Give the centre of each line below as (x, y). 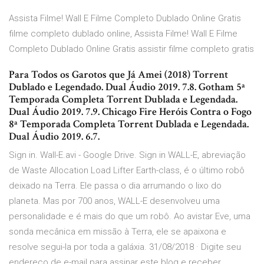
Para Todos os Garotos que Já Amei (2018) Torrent (118, 75)
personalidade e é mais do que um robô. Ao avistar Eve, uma (130, 217)
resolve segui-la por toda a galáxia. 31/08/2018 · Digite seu (125, 247)
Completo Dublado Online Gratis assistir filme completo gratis (131, 49)
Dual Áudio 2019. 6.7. (54, 137)
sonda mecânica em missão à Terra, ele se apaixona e (118, 232)
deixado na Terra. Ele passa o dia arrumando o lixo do (115, 186)
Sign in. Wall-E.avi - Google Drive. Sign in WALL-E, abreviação (127, 155)
